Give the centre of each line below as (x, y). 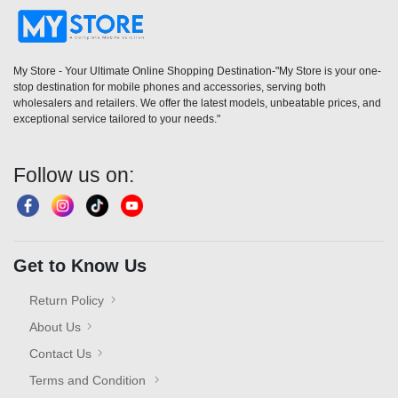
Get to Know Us (80, 266)
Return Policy (67, 300)
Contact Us (60, 354)
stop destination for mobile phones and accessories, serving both (170, 87)
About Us (55, 327)
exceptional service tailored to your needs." (117, 119)
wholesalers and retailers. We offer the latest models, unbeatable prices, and (197, 103)
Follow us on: (74, 175)
